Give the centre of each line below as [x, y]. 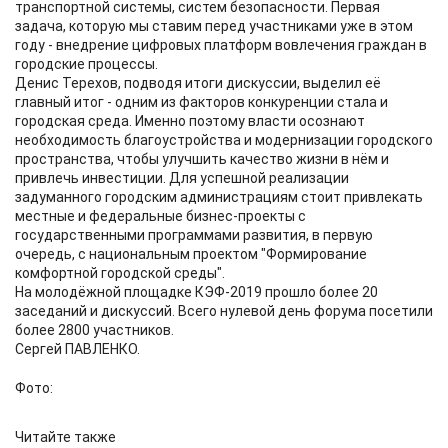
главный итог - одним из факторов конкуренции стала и [201, 102]
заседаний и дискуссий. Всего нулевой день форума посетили [224, 311]
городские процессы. [86, 64]
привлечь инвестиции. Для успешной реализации [182, 178]
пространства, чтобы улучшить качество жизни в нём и [202, 159]
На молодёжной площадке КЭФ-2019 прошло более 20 [196, 292]
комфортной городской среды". [120, 273]
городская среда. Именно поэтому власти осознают [190, 121]
